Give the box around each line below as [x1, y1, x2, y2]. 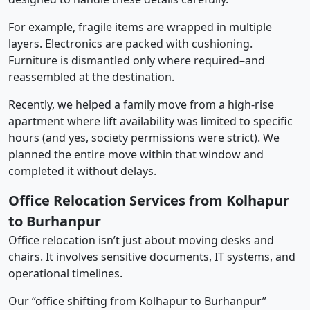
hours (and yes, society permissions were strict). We [8, 129, 280, 145]
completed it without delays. [8, 163, 156, 179]
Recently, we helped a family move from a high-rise [8, 96, 274, 112]
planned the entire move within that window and [8, 146, 264, 162]
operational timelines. [8, 265, 122, 281]
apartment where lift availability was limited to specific [8, 113, 293, 129]
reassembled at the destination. [8, 69, 174, 84]
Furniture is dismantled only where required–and [8, 52, 265, 68]
